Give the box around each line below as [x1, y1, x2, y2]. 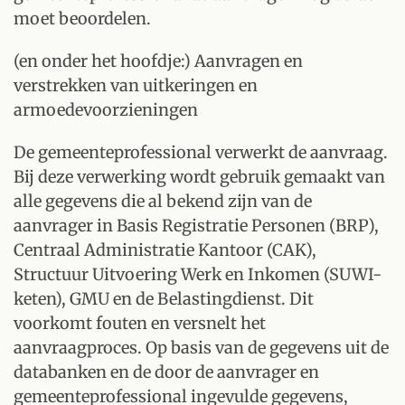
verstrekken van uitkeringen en [14, 75, 258, 96]
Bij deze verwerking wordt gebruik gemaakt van [14, 166, 385, 187]
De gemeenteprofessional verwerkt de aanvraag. [14, 142, 388, 163]
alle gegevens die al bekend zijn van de [14, 191, 312, 212]
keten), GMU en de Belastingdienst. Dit [14, 288, 314, 309]
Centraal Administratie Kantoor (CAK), [14, 240, 316, 260]
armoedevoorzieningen [14, 99, 198, 120]
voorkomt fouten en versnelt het [14, 313, 266, 334]
